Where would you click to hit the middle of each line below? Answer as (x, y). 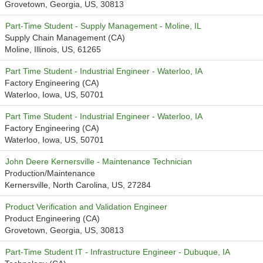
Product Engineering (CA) (52, 218)
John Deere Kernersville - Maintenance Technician (99, 161)
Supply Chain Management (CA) (65, 38)
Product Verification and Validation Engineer (86, 207)
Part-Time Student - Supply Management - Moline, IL (103, 26)
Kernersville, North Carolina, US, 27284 (78, 185)
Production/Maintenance (50, 173)
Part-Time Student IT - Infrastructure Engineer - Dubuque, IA (118, 252)
